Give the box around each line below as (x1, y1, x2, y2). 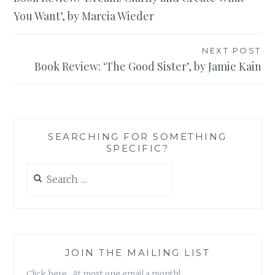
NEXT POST (202, 45, 261, 55)
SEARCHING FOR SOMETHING (48, 131, 227, 143)
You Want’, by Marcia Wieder (14, 9, 155, 24)
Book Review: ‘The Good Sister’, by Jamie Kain (34, 58, 261, 74)
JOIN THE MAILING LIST (64, 247, 211, 259)
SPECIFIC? (106, 142, 169, 155)
